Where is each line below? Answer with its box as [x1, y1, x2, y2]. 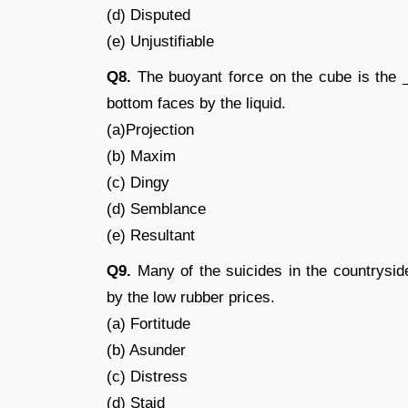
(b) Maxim [107, 148, 176, 165]
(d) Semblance [107, 200, 206, 218]
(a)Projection [107, 121, 194, 138]
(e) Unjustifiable [107, 33, 214, 50]
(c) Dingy [107, 174, 169, 191]
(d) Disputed [107, 6, 190, 24]
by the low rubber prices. [107, 289, 275, 306]
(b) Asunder [107, 342, 186, 359]
